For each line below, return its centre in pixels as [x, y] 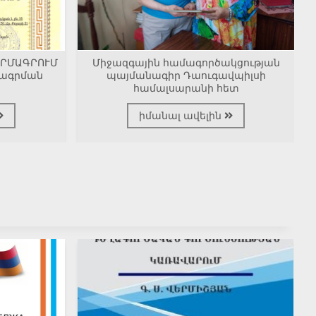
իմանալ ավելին [182, 116]
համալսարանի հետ [186, 89]
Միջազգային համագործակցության [186, 63]
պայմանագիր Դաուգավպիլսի [186, 76]
